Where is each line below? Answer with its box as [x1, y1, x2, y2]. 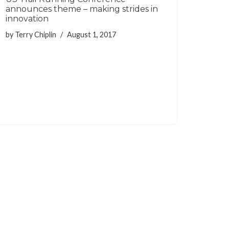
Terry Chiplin [15, 30, 56, 39]
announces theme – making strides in [6, 4, 158, 14]
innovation [6, 13, 49, 24]
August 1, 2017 [67, 30, 116, 39]
